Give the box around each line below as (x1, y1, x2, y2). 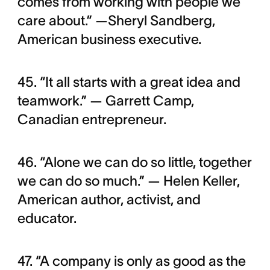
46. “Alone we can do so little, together (17, 154, 252, 171)
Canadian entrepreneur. (17, 111, 166, 128)
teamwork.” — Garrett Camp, (17, 93, 194, 109)
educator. (17, 210, 77, 227)
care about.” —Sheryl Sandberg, (17, 13, 215, 29)
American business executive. (17, 31, 204, 48)
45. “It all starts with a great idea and (17, 74, 240, 90)
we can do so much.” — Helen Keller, (17, 173, 240, 189)
